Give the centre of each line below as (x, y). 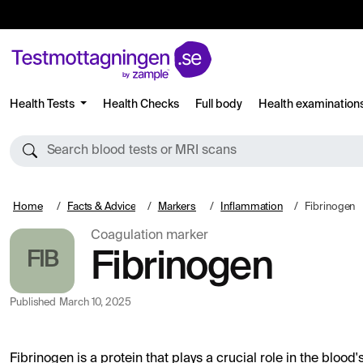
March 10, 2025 (95, 303)
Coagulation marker (149, 236)
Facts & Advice (101, 207)
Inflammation (252, 207)
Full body (218, 104)
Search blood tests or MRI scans (141, 151)
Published (33, 303)
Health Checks (141, 104)
